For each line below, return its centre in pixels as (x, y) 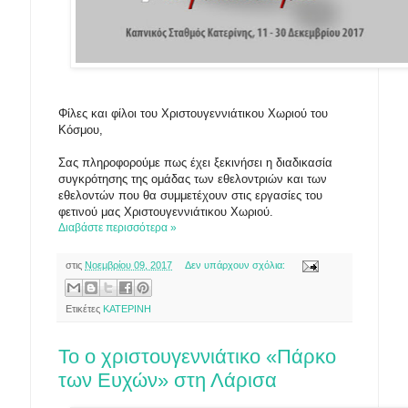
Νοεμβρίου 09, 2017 (128, 265)
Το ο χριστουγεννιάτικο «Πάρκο (197, 356)
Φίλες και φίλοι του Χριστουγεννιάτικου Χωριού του (193, 114)
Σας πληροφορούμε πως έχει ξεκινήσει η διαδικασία (195, 163)
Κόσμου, (81, 130)
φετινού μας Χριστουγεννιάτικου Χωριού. (166, 212)
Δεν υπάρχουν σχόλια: (236, 265)
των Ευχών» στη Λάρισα (168, 380)
